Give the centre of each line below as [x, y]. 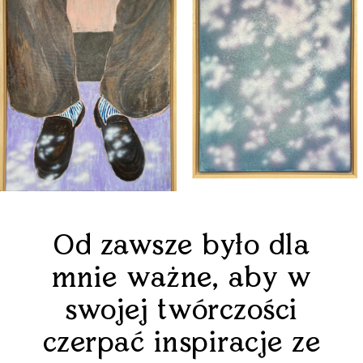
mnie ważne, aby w [181, 279]
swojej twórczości [181, 311]
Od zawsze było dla [181, 246]
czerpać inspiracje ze [181, 344]
